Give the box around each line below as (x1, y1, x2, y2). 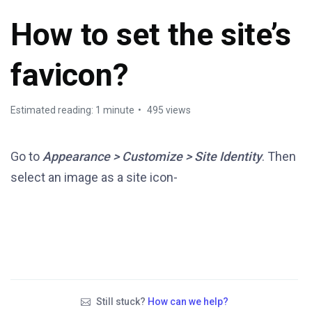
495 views (145, 104, 191, 116)
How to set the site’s (10, 16, 291, 53)
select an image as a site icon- (10, 170, 178, 185)
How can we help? (147, 295, 228, 307)
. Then (262, 149, 296, 164)
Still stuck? (93, 295, 148, 307)
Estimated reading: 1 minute (10, 104, 134, 116)
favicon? (10, 56, 129, 93)
